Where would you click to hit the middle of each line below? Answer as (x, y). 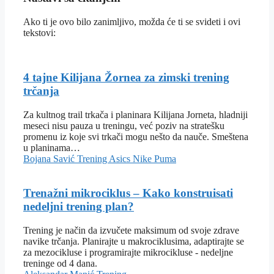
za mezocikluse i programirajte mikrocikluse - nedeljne (128, 252)
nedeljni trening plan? (79, 207)
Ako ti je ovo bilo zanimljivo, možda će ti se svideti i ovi (132, 22)
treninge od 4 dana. (60, 263)
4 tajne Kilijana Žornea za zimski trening (126, 77)
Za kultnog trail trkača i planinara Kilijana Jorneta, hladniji (135, 114)
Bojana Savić (50, 158)
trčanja (41, 91)
